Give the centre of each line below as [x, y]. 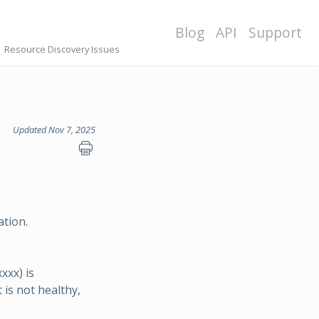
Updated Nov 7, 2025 [54, 130]
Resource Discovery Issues [62, 49]
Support [275, 32]
